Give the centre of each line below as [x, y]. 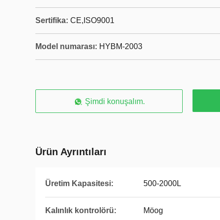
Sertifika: [52, 20]
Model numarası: [66, 46]
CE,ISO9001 [92, 20]
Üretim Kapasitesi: [79, 183]
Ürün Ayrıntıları [71, 152]
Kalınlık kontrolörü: [81, 210]
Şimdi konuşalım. [115, 101]
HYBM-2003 [121, 46]
